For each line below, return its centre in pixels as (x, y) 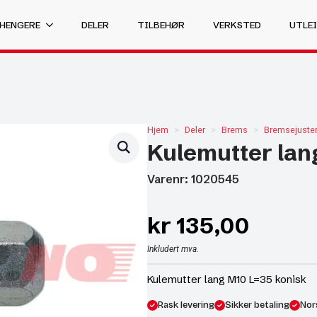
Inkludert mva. (173, 249)
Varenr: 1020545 (193, 179)
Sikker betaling (257, 305)
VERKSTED (237, 24)
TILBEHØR (161, 24)
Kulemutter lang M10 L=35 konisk (227, 279)
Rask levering (186, 305)
